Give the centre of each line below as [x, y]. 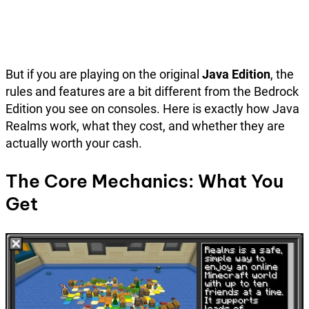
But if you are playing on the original [104, 74]
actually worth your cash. [74, 143]
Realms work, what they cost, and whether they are [145, 126]
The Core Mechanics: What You [144, 181]
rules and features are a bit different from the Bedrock [152, 92]
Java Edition [236, 74]
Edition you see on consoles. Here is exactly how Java [152, 109]
